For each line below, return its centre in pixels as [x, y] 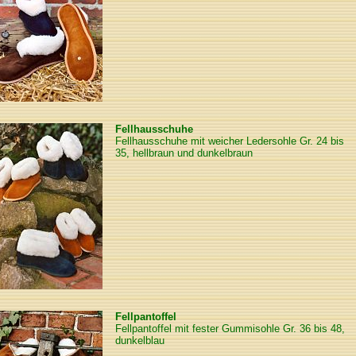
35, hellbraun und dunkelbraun [184, 153]
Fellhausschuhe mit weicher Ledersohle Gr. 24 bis [230, 141]
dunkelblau [140, 341]
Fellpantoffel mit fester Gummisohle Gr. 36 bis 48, [230, 329]
